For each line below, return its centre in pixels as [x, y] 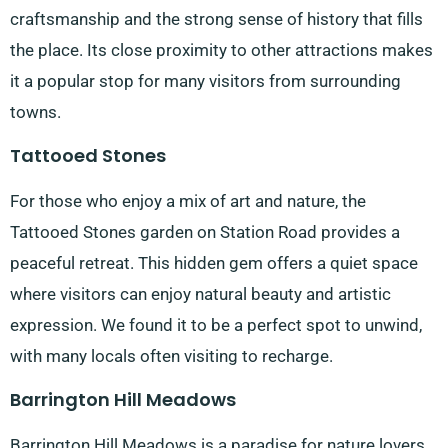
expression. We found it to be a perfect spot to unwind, [216, 325]
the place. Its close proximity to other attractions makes [221, 50]
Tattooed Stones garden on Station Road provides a [205, 232]
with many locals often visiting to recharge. [171, 356]
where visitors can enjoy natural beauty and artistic [200, 294]
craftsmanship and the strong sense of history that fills [216, 19]
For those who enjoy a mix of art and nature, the [188, 201]
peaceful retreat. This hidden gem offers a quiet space [214, 263]
